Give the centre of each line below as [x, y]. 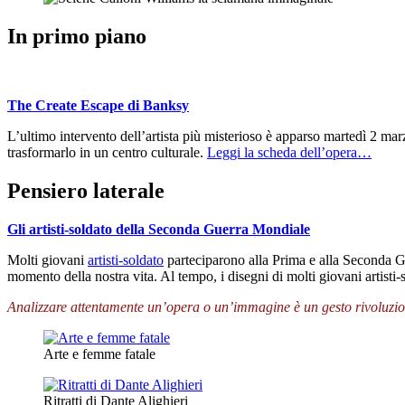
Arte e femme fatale [99, 353]
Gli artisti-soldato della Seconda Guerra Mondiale [159, 229]
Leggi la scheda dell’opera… [289, 152]
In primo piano [77, 36]
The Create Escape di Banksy [98, 105]
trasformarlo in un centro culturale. [107, 152]
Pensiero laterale [86, 190]
